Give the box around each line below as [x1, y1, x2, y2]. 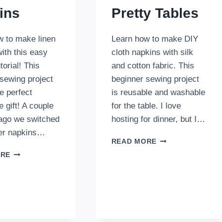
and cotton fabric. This [111, 61, 194, 71]
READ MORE [111, 138, 157, 146]
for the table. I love [111, 101, 181, 111]
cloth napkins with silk [111, 48, 193, 57]
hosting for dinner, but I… [111, 114, 205, 124]
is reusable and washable [111, 88, 205, 98]
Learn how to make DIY [111, 34, 198, 44]
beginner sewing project [111, 74, 199, 84]
